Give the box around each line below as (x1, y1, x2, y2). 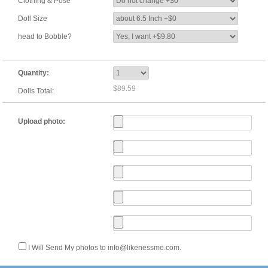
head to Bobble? (18, 32, 72, 41)
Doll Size (18, 14, 47, 23)
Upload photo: (18, 117, 65, 126)
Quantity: (18, 69, 49, 77)
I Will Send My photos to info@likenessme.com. (28, 243, 181, 252)
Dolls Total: (18, 87, 54, 95)
